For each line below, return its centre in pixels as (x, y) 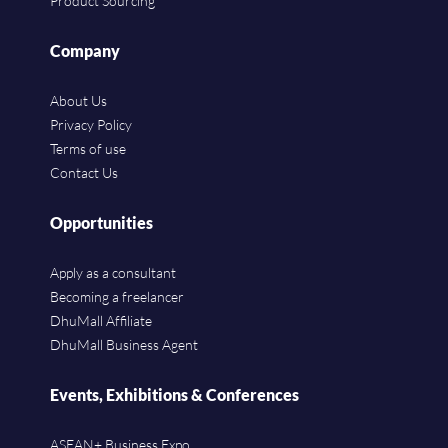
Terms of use (88, 149)
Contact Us (84, 173)
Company (85, 51)
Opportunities (101, 223)
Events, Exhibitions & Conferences (174, 395)
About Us (78, 101)
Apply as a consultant (113, 273)
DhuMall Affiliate (101, 321)
